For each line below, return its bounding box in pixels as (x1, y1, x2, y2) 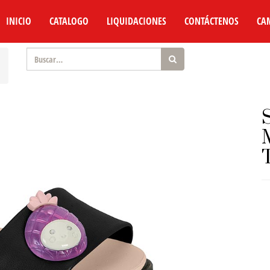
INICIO (6, 14, 31, 28)
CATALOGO (49, 14, 89, 28)
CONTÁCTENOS (184, 14, 239, 28)
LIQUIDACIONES (107, 14, 166, 28)
